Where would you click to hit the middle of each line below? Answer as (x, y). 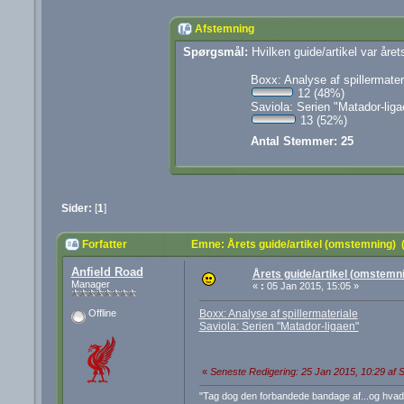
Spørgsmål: (216, 52)
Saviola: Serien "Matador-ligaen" (279, 326)
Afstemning (223, 29)
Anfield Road (107, 272)
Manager (90, 285)
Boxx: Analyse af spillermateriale (278, 313)
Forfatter (104, 245)
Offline (101, 313)
